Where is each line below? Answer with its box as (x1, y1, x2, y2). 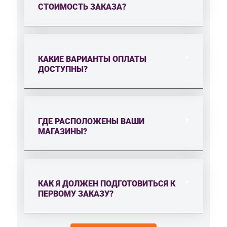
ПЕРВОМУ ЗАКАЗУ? (38, 188, 113, 199)
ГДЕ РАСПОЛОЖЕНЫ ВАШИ (38, 116, 144, 126)
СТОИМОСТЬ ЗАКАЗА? (38, 2, 126, 12)
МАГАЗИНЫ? (38, 126, 87, 136)
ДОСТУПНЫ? (38, 64, 88, 74)
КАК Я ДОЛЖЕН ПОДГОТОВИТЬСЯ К (38, 178, 175, 188)
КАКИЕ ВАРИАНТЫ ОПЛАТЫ (38, 54, 146, 64)
